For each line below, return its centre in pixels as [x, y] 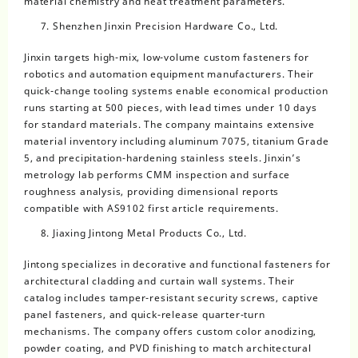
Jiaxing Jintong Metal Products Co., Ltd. [150, 233]
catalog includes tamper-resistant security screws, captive [171, 298]
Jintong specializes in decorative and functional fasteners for [177, 265]
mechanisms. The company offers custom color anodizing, [171, 332]
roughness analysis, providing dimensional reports [152, 192]
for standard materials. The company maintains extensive [169, 125]
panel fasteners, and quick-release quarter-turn [145, 315]
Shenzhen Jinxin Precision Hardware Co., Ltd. [166, 26]
